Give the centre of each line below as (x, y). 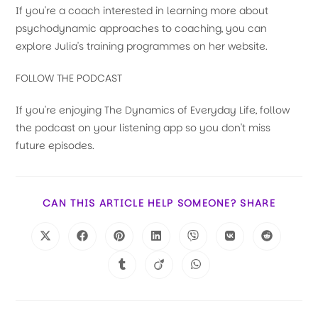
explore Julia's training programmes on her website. (142, 46)
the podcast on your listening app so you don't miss (143, 128)
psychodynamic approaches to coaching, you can (142, 28)
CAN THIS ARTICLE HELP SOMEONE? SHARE (159, 203)
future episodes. (55, 146)
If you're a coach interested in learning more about (142, 11)
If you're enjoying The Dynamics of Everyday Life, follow (153, 110)
